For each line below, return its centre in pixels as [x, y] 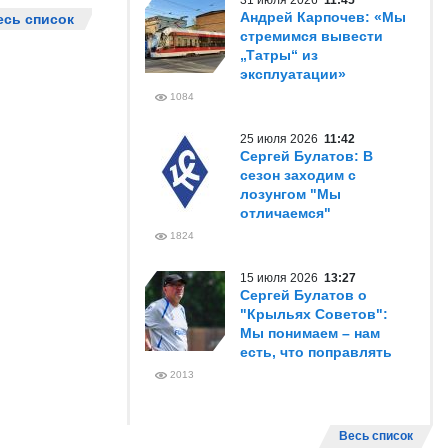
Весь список [376, 436]
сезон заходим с [298, 175]
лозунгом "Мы [290, 194]
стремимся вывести [311, 36]
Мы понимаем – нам [310, 333]
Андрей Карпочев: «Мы [323, 17]
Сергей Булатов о [303, 295]
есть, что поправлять [316, 352]
